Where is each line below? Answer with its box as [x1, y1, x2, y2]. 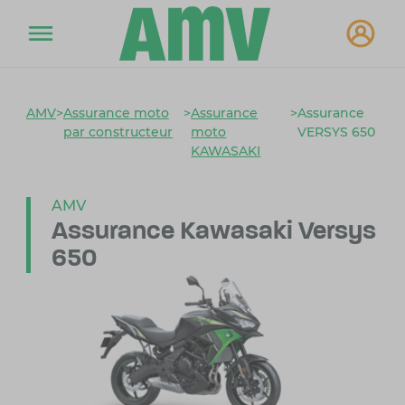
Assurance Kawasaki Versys [51, 220, 376, 246]
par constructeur [62, 124, 173, 141]
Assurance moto [62, 105, 169, 122]
